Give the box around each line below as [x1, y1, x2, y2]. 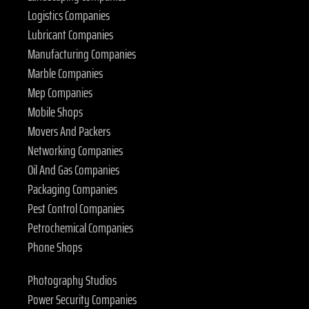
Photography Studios [28, 269, 117, 292]
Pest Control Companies [28, 197, 124, 220]
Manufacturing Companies [28, 43, 136, 66]
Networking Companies [28, 139, 123, 162]
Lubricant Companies [28, 23, 113, 46]
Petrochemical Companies [28, 217, 133, 239]
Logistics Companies [28, 4, 110, 27]
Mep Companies [28, 81, 92, 104]
